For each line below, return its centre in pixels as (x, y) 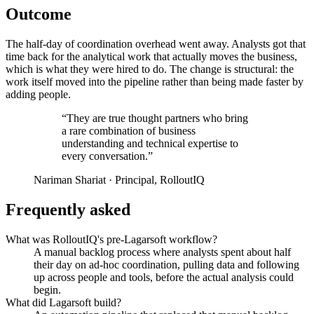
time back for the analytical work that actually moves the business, (151, 57)
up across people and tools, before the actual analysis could (164, 277)
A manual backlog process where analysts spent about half (162, 252)
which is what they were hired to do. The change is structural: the (150, 69)
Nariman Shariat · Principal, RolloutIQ (119, 180)
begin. (47, 289)
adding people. (38, 95)
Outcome (39, 14)
